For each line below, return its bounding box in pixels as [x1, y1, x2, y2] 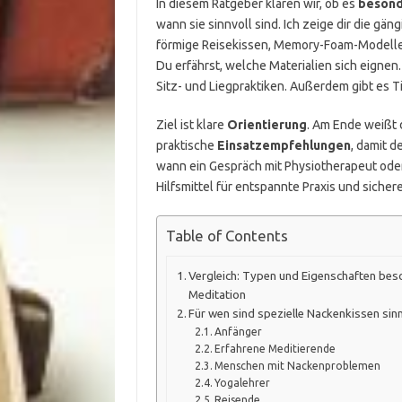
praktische [155, 138, 217, 153]
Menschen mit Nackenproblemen [214, 359, 380, 371]
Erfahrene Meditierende [214, 342, 336, 354]
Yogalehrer [214, 376, 270, 389]
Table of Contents [165, 227, 288, 245]
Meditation [188, 287, 247, 301]
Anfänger [214, 325, 262, 337]
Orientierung [226, 118, 307, 132]
